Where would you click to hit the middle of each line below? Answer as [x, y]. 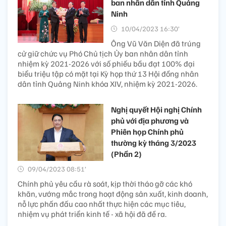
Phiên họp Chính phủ [147, 131]
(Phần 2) [126, 154]
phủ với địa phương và [150, 120]
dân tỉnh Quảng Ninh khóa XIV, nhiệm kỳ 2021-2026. [107, 83]
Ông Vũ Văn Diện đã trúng [156, 43]
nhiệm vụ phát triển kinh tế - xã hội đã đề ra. [92, 214]
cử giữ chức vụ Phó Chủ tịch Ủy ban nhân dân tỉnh [103, 53]
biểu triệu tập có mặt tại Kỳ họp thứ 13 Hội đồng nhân [108, 73]
